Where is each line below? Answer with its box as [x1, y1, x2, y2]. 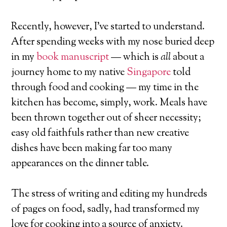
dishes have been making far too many [11, 141, 173, 156]
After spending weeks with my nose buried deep [11, 35, 215, 50]
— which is [109, 50, 161, 65]
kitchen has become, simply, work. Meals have [11, 96, 208, 110]
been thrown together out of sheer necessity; [11, 111, 202, 126]
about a [171, 50, 205, 65]
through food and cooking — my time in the [11, 81, 199, 95]
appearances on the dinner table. [11, 157, 149, 171]
